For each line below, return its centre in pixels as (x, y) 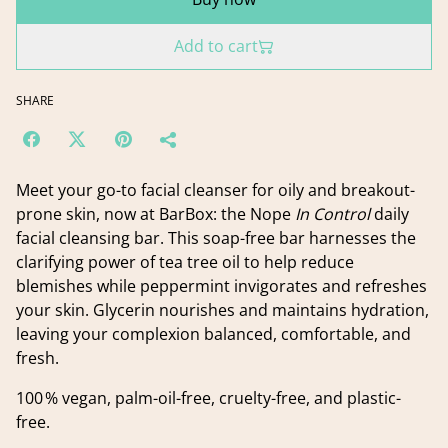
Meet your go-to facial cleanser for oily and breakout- (215, 190)
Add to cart (216, 46)
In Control (332, 214)
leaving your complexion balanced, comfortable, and (213, 334)
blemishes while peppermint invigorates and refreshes (221, 286)
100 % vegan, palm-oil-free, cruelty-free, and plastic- (208, 398)
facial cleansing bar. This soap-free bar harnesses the (216, 238)
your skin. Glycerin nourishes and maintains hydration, (222, 310)
